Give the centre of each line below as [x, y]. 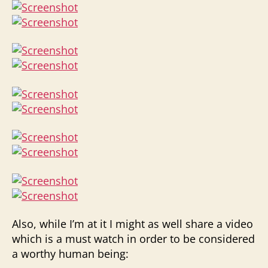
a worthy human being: [70, 254]
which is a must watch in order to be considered [133, 239]
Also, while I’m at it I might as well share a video [133, 224]
